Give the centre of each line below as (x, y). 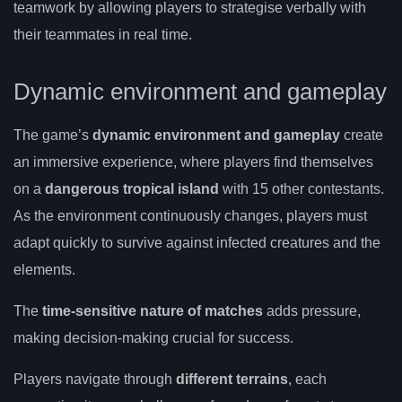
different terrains (232, 380)
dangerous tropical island (132, 189)
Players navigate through (95, 380)
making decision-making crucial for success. (153, 338)
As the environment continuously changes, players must (190, 216)
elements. (44, 270)
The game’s (53, 135)
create (362, 135)
